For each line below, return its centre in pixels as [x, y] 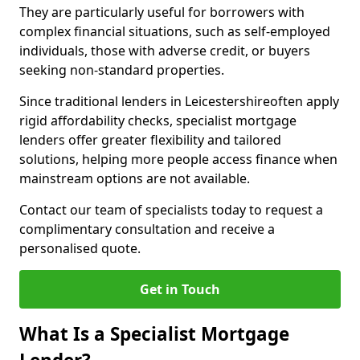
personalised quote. [80, 248]
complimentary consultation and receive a [147, 229]
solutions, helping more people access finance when [178, 159]
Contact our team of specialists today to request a [171, 210]
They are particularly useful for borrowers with [162, 12]
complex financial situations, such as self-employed [175, 31]
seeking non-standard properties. [122, 70]
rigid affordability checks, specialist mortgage [158, 121]
